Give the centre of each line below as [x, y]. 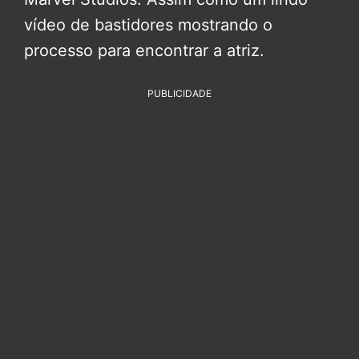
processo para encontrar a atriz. [144, 51]
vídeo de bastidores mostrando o [148, 25]
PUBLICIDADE [179, 94]
